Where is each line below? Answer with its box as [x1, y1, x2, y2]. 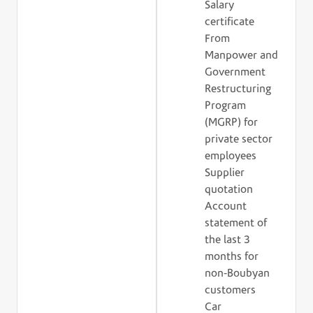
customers [205, 284, 256, 297]
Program [205, 99, 247, 112]
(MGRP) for [205, 116, 259, 129]
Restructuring [205, 82, 272, 96]
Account [205, 200, 247, 213]
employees [205, 150, 257, 163]
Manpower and [205, 49, 279, 62]
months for [205, 250, 259, 263]
